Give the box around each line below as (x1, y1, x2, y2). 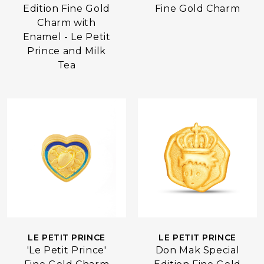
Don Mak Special (155, 245, 240, 256)
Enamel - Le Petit (22, 31, 111, 42)
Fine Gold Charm (154, 3, 240, 14)
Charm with (37, 17, 96, 28)
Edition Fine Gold (23, 3, 110, 14)
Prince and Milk (27, 45, 106, 57)
